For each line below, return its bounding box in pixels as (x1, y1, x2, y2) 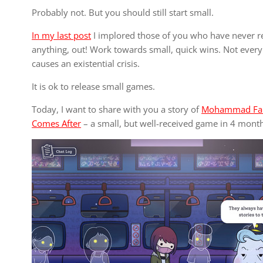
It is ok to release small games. (32, 80, 156, 92)
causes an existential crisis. (32, 58, 140, 69)
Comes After (32, 117, 82, 129)
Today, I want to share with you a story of (32, 103, 202, 115)
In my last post (32, 29, 92, 41)
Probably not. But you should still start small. (32, 6, 214, 18)
